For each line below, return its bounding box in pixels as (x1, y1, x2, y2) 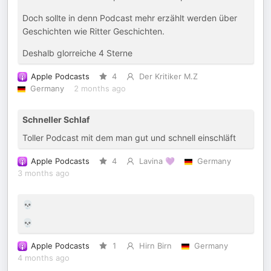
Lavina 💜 (139, 157, 175, 166)
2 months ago (73, 84, 126, 93)
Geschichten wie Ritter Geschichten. (22, 26, 165, 36)
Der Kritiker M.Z (139, 72, 198, 81)
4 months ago (18, 253, 70, 263)
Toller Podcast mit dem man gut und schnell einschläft (22, 132, 236, 143)
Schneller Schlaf (22, 114, 90, 125)
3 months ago (18, 169, 70, 178)
